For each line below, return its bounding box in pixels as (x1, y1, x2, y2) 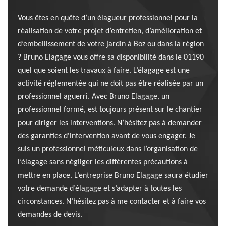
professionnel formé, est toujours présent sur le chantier (18, 106, 202, 115)
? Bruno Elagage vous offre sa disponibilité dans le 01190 (18, 53, 204, 62)
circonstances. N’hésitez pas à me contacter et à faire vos (18, 198, 206, 206)
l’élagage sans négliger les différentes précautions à (18, 158, 188, 167)
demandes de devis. (18, 211, 82, 219)
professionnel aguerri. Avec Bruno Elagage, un (18, 93, 169, 101)
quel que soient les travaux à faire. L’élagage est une (18, 67, 190, 75)
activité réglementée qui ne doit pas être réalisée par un (18, 80, 203, 88)
